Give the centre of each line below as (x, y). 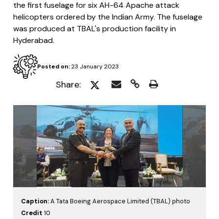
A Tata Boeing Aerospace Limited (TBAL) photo (120, 201)
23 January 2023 (94, 66)
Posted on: (53, 66)
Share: (68, 85)
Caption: (36, 201)
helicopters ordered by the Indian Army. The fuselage (108, 17)
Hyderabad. (34, 40)
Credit (33, 213)
